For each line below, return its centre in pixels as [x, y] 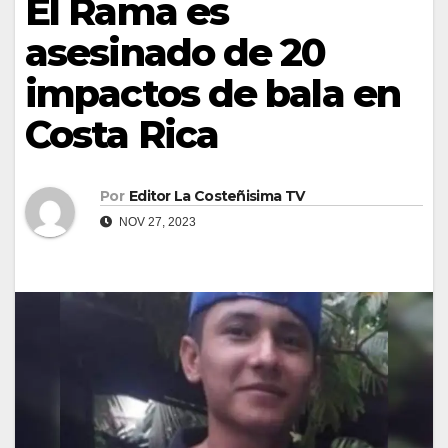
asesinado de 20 [175, 52]
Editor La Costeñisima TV [216, 196]
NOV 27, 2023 [156, 222]
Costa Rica [122, 134]
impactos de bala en [212, 93]
